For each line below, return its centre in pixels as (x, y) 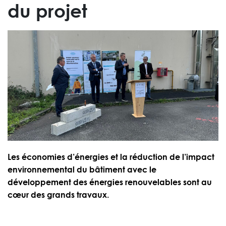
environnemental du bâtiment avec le (82, 170)
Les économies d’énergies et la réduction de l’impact (111, 157)
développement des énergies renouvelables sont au (110, 182)
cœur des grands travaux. (58, 195)
